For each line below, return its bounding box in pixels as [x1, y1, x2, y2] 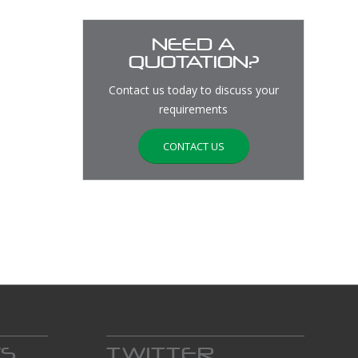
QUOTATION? [128, 52, 259, 72]
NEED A [152, 34, 236, 54]
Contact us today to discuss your [108, 82, 279, 97]
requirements [159, 101, 229, 117]
